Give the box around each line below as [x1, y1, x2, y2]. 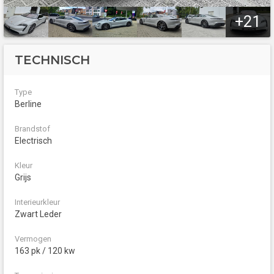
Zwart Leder [15, 209, 62, 220]
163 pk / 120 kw [15, 246, 75, 256]
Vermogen [15, 234, 51, 244]
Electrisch [15, 136, 52, 146]
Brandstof [15, 124, 50, 134]
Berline [15, 99, 42, 109]
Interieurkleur [15, 198, 60, 207]
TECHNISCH [15, 53, 90, 68]
